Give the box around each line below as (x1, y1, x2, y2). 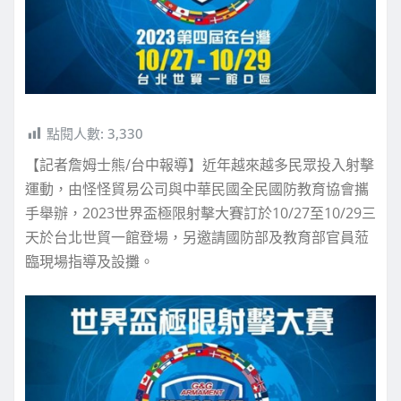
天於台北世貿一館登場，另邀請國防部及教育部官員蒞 (25, 227, 369, 248)
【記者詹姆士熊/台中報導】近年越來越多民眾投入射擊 (25, 155, 374, 175)
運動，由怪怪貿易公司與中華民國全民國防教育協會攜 (25, 179, 369, 200)
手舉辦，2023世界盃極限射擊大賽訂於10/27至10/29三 (25, 203, 376, 224)
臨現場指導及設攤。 (25, 252, 154, 272)
